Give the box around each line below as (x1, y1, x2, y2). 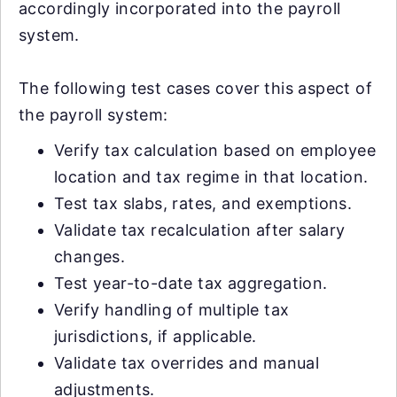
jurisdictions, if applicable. (54, 326, 257, 346)
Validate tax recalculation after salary (54, 220, 346, 239)
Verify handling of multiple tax (54, 300, 290, 319)
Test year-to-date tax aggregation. (54, 273, 328, 292)
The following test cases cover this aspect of (19, 78, 372, 97)
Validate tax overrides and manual (54, 353, 320, 372)
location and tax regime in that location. (54, 167, 369, 186)
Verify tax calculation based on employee (54, 140, 376, 160)
